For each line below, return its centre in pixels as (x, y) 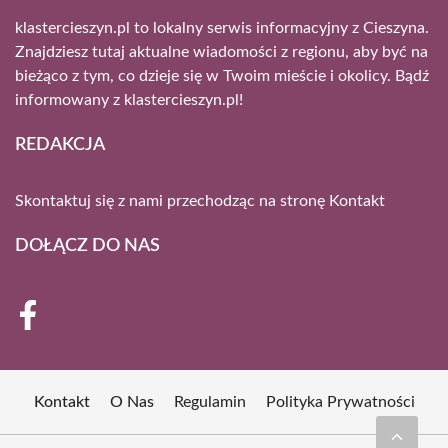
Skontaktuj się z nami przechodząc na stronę (172, 200)
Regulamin (209, 401)
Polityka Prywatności (340, 401)
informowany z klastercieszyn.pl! (129, 99)
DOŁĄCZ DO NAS (87, 245)
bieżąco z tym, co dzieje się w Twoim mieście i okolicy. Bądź (222, 75)
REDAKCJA (60, 144)
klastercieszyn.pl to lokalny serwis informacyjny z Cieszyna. (222, 27)
